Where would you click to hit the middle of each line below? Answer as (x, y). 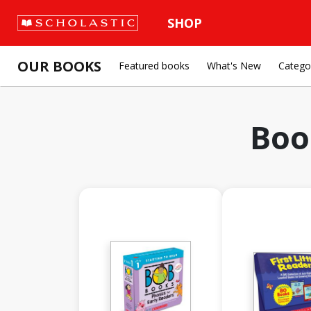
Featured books (154, 66)
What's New (234, 66)
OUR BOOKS (59, 66)
